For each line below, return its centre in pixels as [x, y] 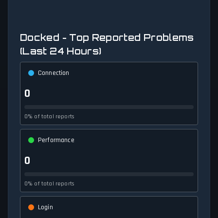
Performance [56, 140]
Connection [54, 73]
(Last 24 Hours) [61, 51]
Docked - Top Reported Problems [107, 38]
